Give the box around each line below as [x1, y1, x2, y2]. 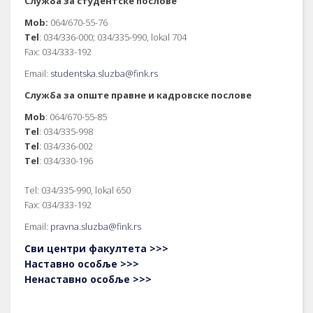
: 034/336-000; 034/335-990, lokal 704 [39, 31, 187, 43]
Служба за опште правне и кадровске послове [24, 89, 252, 101]
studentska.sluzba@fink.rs [50, 67, 158, 80]
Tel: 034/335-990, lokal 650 [24, 184, 131, 196]
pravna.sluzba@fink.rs [50, 220, 141, 233]
